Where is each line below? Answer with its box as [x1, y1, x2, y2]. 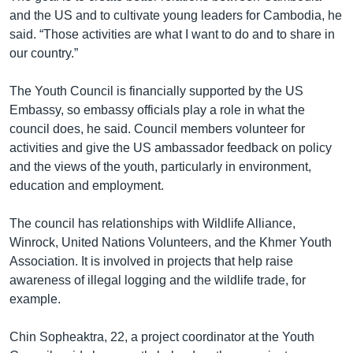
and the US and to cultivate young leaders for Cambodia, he [9, 8, 342, 22]
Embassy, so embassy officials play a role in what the [9, 102, 305, 117]
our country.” [9, 46, 78, 60]
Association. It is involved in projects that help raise [9, 254, 293, 268]
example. [9, 292, 61, 306]
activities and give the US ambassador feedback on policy [9, 140, 332, 154]
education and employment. [9, 178, 164, 192]
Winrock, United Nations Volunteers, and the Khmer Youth [9, 235, 332, 249]
